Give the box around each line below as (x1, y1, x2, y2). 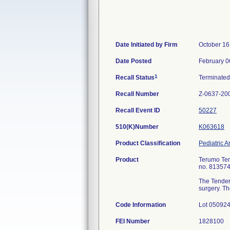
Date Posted (116, 57, 151, 65)
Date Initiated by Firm (116, 41, 178, 48)
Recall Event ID (116, 107, 160, 114)
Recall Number (116, 90, 159, 98)
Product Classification (116, 140, 180, 147)
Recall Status (116, 74, 155, 81)
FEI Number (116, 218, 150, 225)
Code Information (116, 201, 166, 208)
